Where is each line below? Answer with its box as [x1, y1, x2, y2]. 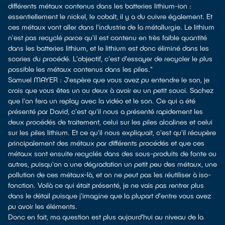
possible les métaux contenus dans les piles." [8, 65, 153, 73]
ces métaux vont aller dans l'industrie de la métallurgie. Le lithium [8, 23, 214, 31]
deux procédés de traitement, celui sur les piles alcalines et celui [8, 118, 212, 126]
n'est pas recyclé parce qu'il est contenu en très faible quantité [8, 33, 207, 42]
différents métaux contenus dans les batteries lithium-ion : [8, 2, 191, 10]
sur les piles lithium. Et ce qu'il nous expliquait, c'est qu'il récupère [8, 128, 216, 137]
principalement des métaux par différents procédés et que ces [8, 139, 204, 147]
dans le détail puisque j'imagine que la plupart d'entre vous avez [8, 191, 211, 200]
